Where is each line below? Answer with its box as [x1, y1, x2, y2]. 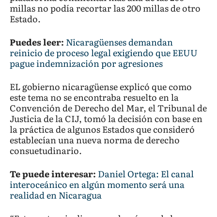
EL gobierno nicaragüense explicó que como [10, 80, 192, 93]
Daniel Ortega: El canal [98, 167, 194, 181]
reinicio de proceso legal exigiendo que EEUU [10, 46, 198, 60]
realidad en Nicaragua [10, 188, 102, 202]
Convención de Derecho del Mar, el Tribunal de [10, 101, 207, 115]
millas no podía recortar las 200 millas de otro [10, 1, 201, 15]
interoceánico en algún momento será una [10, 178, 185, 191]
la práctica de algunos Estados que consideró [10, 123, 195, 136]
